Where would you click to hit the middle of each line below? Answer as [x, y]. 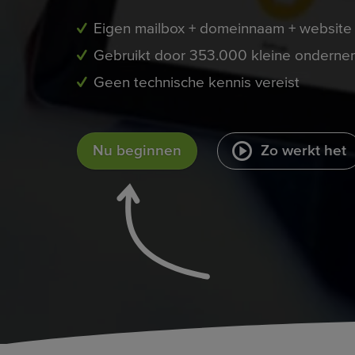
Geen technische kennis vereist [196, 82]
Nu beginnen [137, 151]
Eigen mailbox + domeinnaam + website [222, 29]
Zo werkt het [303, 151]
